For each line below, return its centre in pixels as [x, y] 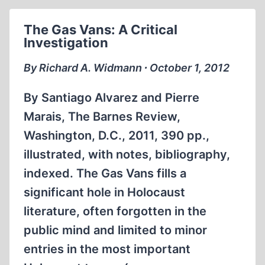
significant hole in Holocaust [104, 192]
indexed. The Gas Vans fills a [105, 173]
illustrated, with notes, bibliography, [127, 154]
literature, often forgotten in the [115, 211]
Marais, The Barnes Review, [102, 117]
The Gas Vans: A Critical [101, 30]
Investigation [66, 43]
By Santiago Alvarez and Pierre [112, 98]
